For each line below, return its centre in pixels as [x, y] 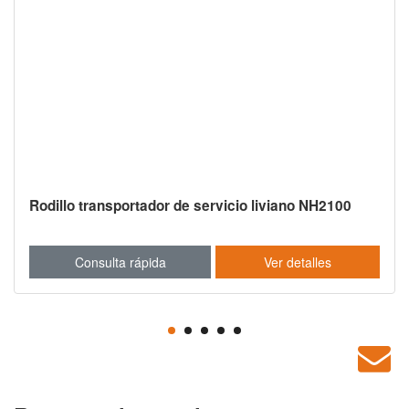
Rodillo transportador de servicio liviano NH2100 [190, 206]
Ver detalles [298, 262]
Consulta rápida [120, 262]
